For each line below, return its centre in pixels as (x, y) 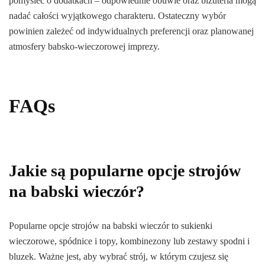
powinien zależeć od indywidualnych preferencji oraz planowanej (131, 31)
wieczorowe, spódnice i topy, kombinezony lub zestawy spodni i (129, 241)
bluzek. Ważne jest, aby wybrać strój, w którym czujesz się (119, 257)
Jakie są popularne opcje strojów (125, 171)
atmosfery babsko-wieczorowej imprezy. (84, 46)
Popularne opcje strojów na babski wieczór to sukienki (111, 226)
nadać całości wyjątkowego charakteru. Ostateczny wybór (117, 15)
